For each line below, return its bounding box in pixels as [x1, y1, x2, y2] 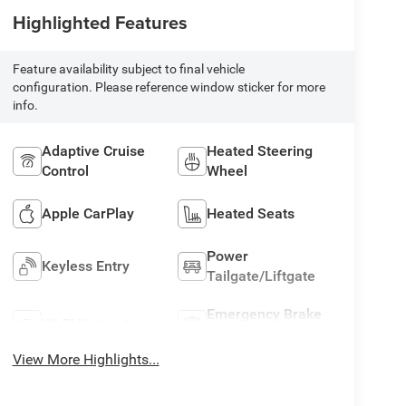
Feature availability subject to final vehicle [12, 61, 245, 76]
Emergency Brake [207, 304, 323, 323]
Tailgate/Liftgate [207, 266, 316, 285]
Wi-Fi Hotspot [41, 314, 129, 333]
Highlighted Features [12, 8, 188, 35]
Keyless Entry [41, 256, 130, 275]
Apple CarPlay [41, 204, 134, 222]
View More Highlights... [12, 350, 159, 368]
